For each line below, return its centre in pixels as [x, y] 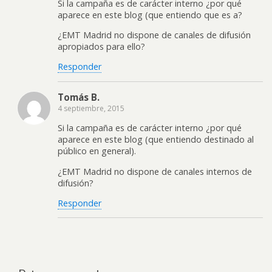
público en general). [97, 151]
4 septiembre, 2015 [91, 108]
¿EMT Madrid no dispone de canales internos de [155, 171]
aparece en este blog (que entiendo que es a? [150, 15]
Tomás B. [79, 97]
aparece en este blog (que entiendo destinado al [156, 140]
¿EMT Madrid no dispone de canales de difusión [154, 35]
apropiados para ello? [101, 47]
